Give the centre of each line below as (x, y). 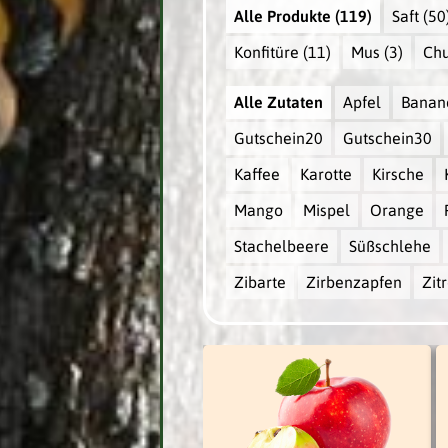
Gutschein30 (387, 138)
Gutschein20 (278, 138)
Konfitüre (266, 52)
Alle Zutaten (278, 102)
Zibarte (259, 282)
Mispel (326, 210)
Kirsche (397, 174)
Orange (396, 210)
